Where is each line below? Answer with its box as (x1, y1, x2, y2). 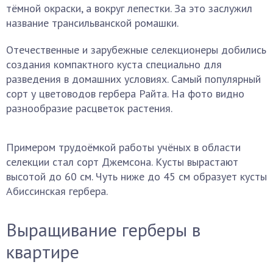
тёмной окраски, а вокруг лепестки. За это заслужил (6, 1, 252, 15)
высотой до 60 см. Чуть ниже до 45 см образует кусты (6, 169, 267, 183)
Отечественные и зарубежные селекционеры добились (6, 43, 266, 57)
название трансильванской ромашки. (6, 16, 179, 30)
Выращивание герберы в (6, 218, 200, 241)
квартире (6, 239, 79, 263)
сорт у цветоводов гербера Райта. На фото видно (6, 87, 244, 101)
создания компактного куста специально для (6, 57, 222, 71)
